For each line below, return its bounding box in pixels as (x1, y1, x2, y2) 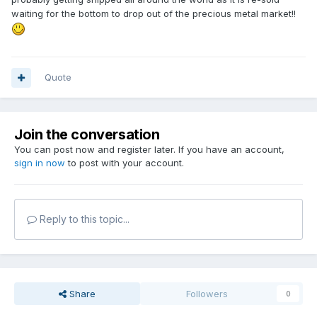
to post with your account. (65, 157, 184, 169)
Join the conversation (14, 126, 160, 144)
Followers (186, 288, 229, 300)
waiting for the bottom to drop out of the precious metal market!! (11, 8, 296, 20)
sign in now (14, 157, 65, 169)
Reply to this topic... (37, 213, 129, 226)
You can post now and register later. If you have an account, (14, 144, 284, 156)
